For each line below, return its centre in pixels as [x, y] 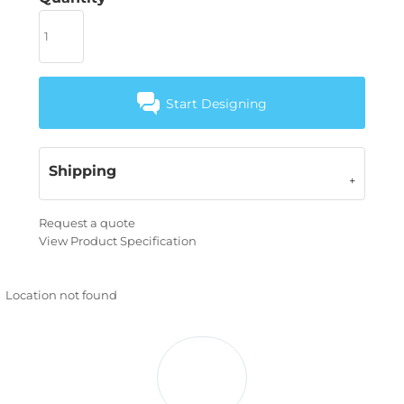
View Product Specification [118, 240]
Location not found [61, 294]
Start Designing [217, 103]
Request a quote [87, 222]
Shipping [83, 170]
